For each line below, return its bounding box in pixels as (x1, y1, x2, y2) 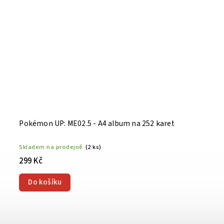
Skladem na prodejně (19, 142, 83, 151)
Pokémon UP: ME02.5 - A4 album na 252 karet (19, 117, 174, 129)
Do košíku (28, 176, 62, 187)
